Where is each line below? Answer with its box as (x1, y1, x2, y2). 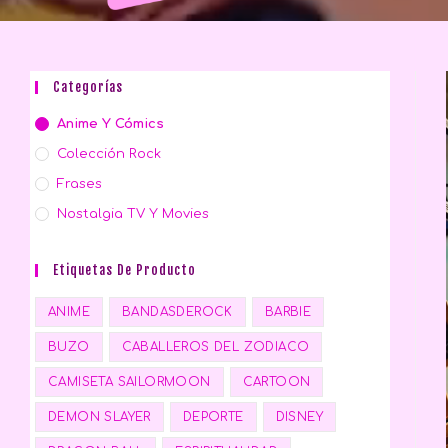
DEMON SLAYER (48, 410, 151, 424)
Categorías (53, 79, 123, 95)
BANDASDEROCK (122, 305, 233, 319)
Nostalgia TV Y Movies (57, 207, 209, 221)
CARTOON (242, 375, 311, 389)
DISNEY (275, 410, 324, 424)
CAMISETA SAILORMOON (48, 375, 211, 389)
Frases (57, 177, 102, 191)
